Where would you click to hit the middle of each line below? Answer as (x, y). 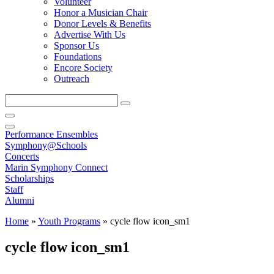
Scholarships (29, 178)
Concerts (22, 156)
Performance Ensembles (51, 134)
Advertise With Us (90, 35)
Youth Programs (69, 221)
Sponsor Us (76, 46)
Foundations (78, 57)
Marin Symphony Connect (56, 167)
